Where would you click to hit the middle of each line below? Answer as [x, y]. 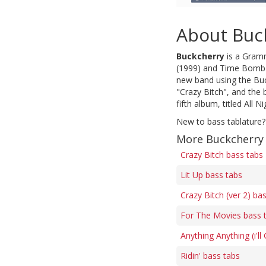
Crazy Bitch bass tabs [222, 155]
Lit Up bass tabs [211, 175]
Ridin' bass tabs [210, 256]
